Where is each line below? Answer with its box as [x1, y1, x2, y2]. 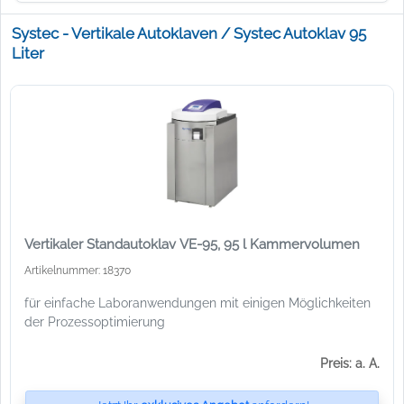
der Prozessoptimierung [24, 314, 165, 329]
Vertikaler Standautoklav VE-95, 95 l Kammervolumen [24, 235, 360, 252]
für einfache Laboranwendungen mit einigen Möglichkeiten [24, 295, 371, 310]
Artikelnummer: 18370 [24, 263, 131, 277]
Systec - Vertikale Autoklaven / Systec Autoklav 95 [11, 24, 366, 42]
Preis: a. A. [320, 354, 380, 371]
